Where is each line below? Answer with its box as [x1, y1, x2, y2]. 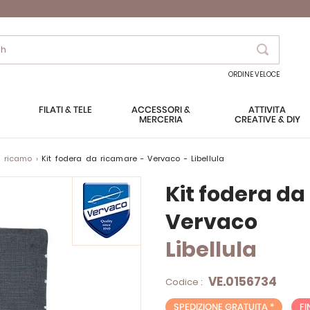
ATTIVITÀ [248, 105, 286, 115]
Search [262, 59, 295, 72]
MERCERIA [138, 115, 183, 125]
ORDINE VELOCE [228, 69, 280, 80]
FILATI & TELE [39, 105, 92, 115]
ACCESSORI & [131, 105, 190, 115]
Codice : [165, 275, 205, 289]
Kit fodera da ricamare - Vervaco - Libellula [46, 152, 225, 164]
